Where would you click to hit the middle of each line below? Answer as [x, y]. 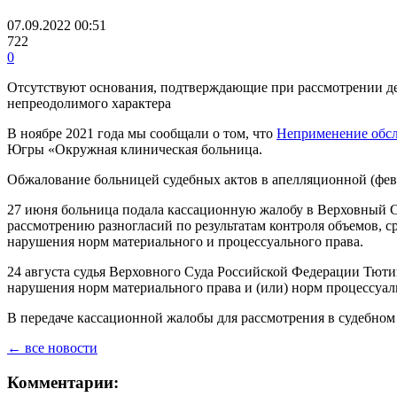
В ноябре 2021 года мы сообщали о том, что [142, 134]
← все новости [52, 348]
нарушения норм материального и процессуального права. [185, 242]
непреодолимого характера [89, 104]
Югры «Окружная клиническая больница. [135, 150]
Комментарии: [63, 382]
